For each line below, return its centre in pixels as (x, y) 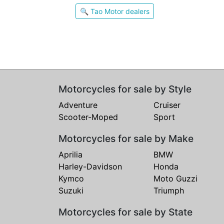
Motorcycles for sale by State (125, 212)
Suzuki (71, 190)
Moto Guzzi (175, 178)
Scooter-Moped (88, 117)
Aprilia (70, 154)
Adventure (78, 105)
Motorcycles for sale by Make (126, 138)
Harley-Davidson (90, 166)
